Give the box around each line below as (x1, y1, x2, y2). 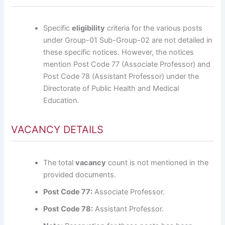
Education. (43, 95, 80, 105)
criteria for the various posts (105, 23, 203, 33)
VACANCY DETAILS (11, 123, 104, 136)
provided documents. (43, 170, 117, 179)
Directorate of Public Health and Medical (43, 83, 179, 93)
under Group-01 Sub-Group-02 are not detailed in (43, 35, 213, 45)
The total (43, 158, 76, 167)
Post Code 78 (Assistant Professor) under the (43, 71, 199, 81)
